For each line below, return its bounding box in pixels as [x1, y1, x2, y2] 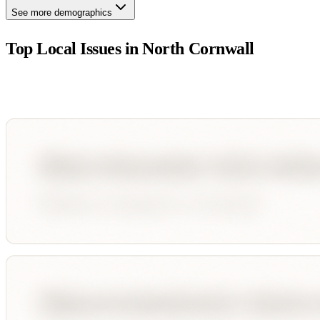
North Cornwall [142, 39, 254, 58]
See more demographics [11, 6, 112, 18]
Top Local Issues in [6, 39, 143, 58]
